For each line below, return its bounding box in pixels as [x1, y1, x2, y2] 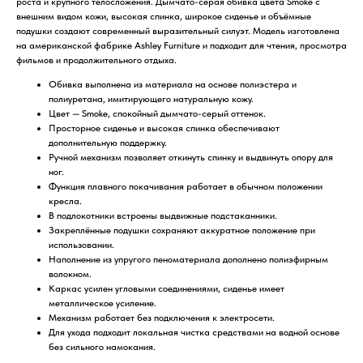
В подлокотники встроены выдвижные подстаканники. [49, 209, 277, 221]
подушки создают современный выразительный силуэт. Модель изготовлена [16, 24, 340, 36]
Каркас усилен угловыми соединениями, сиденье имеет [49, 282, 284, 294]
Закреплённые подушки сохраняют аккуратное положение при [49, 224, 315, 236]
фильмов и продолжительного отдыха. [16, 53, 177, 66]
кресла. [49, 194, 82, 207]
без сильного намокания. [49, 340, 156, 352]
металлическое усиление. [49, 297, 156, 309]
